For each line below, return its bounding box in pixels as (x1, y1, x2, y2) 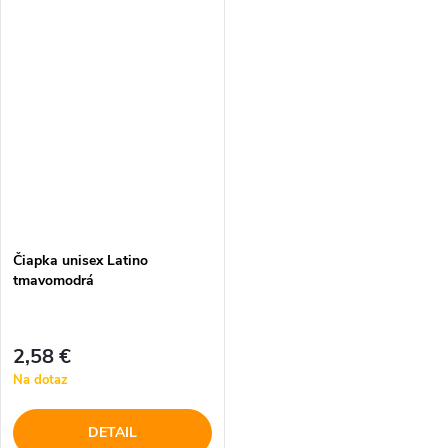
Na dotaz (13, 370, 68, 389)
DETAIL (87, 422, 137, 442)
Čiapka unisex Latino (13, 251, 148, 271)
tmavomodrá (13, 271, 94, 291)
